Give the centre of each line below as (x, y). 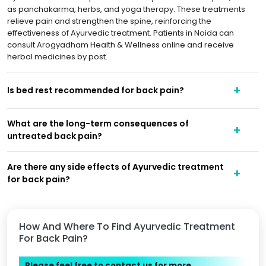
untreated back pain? (55, 136)
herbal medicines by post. (57, 57)
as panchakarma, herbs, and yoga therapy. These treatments (126, 9)
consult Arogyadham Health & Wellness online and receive (121, 45)
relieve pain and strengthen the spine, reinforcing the (109, 21)
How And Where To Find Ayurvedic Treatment (127, 227)
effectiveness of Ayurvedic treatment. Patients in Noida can (121, 33)
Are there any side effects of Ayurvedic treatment (115, 167)
